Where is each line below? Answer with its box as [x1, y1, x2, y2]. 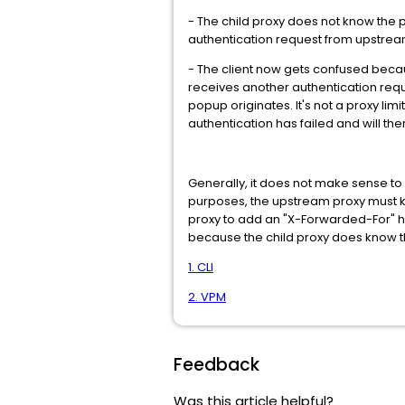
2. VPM [188, 288, 226, 306]
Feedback [174, 353, 259, 377]
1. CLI [188, 259, 213, 276]
